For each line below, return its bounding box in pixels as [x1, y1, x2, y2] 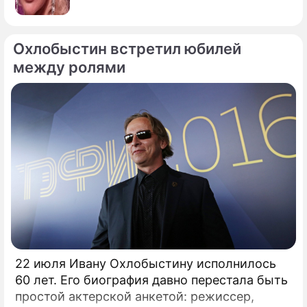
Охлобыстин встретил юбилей [13, 40, 241, 58]
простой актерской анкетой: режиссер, [15, 289, 254, 304]
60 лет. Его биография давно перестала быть [15, 273, 288, 288]
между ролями [13, 58, 125, 77]
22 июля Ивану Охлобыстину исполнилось [15, 256, 276, 271]
